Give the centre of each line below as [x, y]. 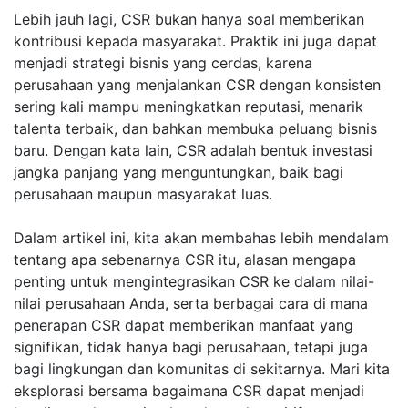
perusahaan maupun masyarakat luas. [143, 194]
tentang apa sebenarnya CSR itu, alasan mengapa [185, 260]
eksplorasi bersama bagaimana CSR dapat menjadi [189, 391]
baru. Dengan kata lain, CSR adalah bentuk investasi [193, 150]
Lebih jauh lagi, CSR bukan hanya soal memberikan [189, 19]
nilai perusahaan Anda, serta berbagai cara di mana [191, 303]
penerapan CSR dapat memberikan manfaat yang [184, 325]
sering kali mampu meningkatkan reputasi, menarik [189, 107]
